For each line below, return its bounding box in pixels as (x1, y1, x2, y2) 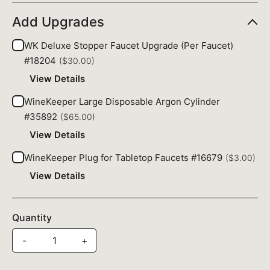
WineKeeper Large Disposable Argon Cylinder (24, 96, 220, 108)
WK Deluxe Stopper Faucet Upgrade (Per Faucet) (24, 40, 233, 52)
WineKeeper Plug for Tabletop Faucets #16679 (24, 152, 222, 164)
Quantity (12, 212, 52, 224)
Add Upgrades (12, 14, 104, 30)
